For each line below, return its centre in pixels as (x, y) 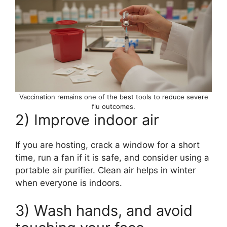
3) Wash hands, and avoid (104, 211)
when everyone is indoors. (69, 183)
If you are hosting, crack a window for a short (107, 145)
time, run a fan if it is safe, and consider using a (112, 157)
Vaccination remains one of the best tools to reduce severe (113, 97)
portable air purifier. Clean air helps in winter (105, 170)
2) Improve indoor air (87, 120)
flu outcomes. (113, 106)
